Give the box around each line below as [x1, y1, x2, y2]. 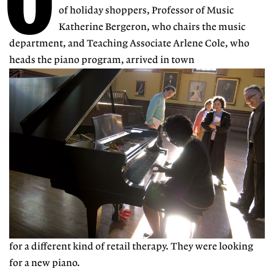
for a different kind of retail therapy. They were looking [9, 241, 253, 252]
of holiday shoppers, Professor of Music [59, 5, 234, 16]
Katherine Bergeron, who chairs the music [59, 21, 245, 32]
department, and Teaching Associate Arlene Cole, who [9, 38, 250, 49]
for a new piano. [9, 257, 80, 268]
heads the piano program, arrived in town [9, 54, 194, 65]
